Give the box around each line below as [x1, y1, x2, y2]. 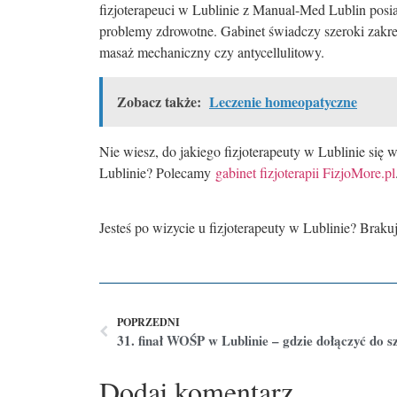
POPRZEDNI [117, 314, 180, 330]
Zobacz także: [117, 91, 201, 113]
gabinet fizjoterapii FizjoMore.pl [215, 163, 395, 183]
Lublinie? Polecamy [99, 163, 215, 183]
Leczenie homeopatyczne [209, 91, 357, 113]
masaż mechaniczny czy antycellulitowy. [99, 43, 324, 62]
